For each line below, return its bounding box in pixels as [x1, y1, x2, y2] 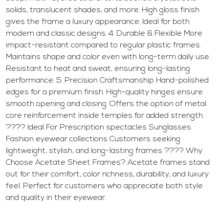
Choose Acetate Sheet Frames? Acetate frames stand [6, 159, 210, 167]
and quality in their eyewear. [6, 194, 106, 202]
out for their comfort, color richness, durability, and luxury [6, 171, 209, 179]
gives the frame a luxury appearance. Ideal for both [6, 18, 190, 26]
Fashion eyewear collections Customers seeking [6, 135, 180, 144]
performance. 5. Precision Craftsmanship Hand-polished [6, 77, 209, 85]
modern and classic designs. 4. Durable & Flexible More [6, 30, 202, 38]
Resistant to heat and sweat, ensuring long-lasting [6, 65, 190, 73]
